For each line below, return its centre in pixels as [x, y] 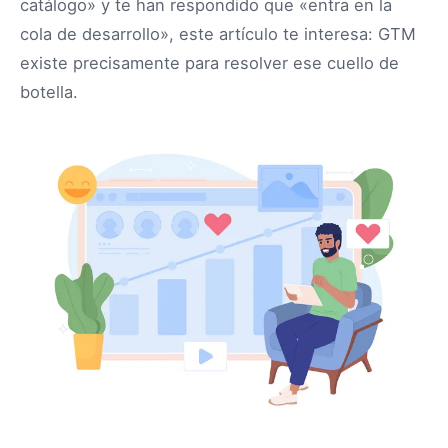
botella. [49, 92]
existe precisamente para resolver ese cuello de [209, 63]
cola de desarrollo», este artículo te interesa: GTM [218, 34]
